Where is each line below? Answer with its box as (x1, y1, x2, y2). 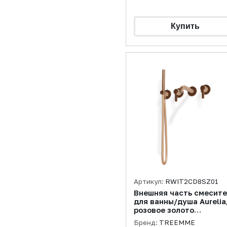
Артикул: (134, 177, 165, 185)
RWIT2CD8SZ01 (165, 177, 218, 185)
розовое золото (134, 206, 194, 214)
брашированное (134, 214, 195, 223)
